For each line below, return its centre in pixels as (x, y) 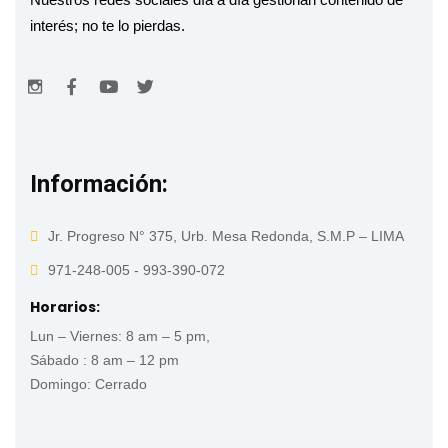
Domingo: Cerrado (88, 384)
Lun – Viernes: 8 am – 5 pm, (120, 336)
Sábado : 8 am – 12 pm (106, 360)
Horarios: (65, 307)
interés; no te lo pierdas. (109, 26)
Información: (99, 184)
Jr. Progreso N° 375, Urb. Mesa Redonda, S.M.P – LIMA (226, 236)
